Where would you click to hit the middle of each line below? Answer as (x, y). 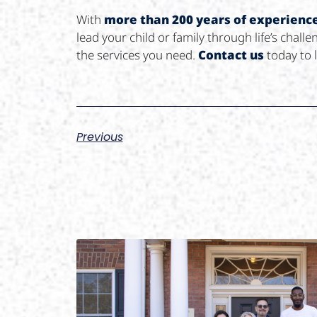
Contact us (231, 55)
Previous (99, 137)
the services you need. (137, 55)
